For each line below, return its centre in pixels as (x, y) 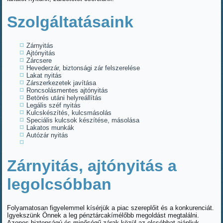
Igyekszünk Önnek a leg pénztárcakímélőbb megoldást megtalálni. (103, 215)
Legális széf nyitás (54, 105)
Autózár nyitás (48, 135)
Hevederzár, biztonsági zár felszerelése (83, 68)
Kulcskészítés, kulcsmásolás (69, 112)
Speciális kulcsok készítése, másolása (83, 120)
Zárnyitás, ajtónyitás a (92, 166)
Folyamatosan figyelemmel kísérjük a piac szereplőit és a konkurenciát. (111, 208)
